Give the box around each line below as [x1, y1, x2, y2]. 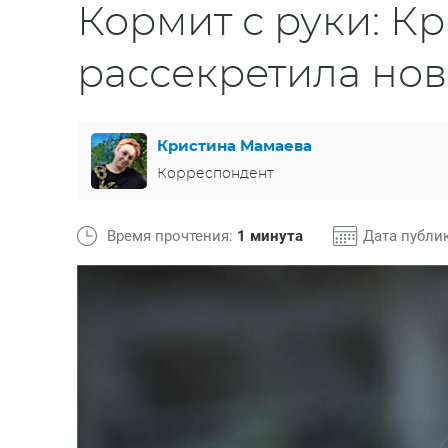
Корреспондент [157, 166, 273, 181]
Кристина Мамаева [157, 138, 312, 154]
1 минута [237, 227, 303, 245]
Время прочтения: [107, 227, 237, 245]
